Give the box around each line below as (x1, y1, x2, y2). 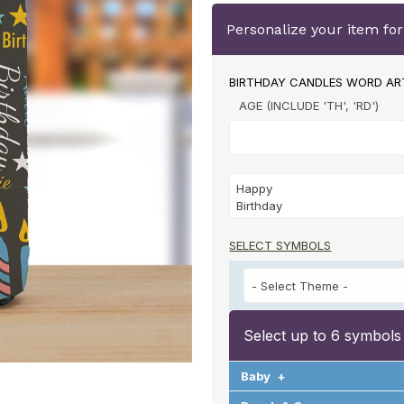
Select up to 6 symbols (243, 326, 402, 345)
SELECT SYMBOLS (229, 238, 332, 253)
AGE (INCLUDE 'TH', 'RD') (239, 97, 380, 113)
